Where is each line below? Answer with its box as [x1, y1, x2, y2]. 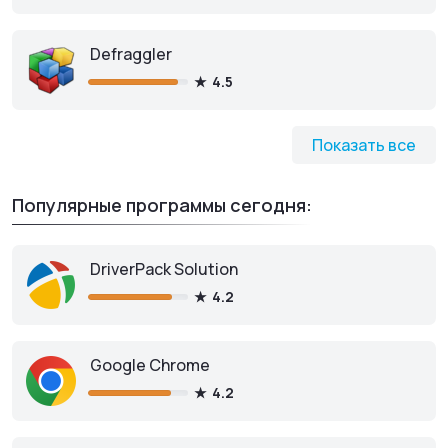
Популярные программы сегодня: [12, 193, 312, 217]
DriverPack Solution [90, 258, 238, 280]
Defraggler [90, 43, 172, 65]
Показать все [312, 134, 416, 156]
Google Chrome [90, 354, 210, 376]
